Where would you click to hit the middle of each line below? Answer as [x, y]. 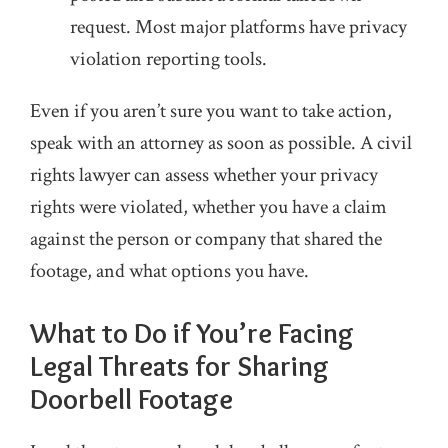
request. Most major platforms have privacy [238, 27]
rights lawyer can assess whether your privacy [204, 175]
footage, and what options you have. [169, 271]
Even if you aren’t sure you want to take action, [211, 111]
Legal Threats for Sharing [179, 366]
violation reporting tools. [168, 59]
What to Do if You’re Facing [192, 333]
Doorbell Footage [131, 399]
